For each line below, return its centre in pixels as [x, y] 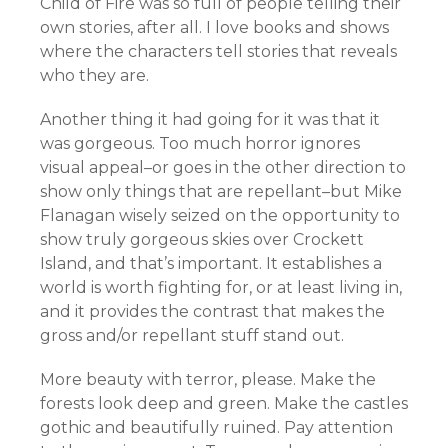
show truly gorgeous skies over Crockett [202, 239]
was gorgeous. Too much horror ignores [200, 143]
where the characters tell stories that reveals [218, 51]
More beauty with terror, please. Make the [208, 379]
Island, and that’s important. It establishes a [211, 263]
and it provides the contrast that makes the [212, 311]
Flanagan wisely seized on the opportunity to [220, 215]
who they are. [94, 75]
